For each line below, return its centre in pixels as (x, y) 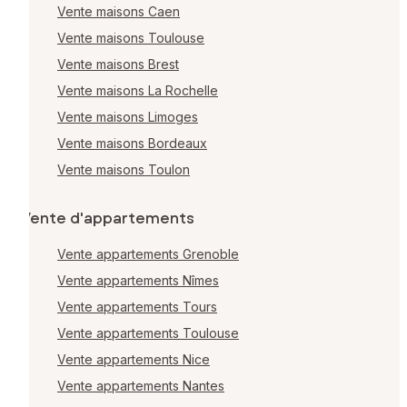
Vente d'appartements (108, 219)
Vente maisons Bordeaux (132, 144)
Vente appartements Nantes (141, 386)
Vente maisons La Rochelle (138, 91)
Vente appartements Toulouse (148, 333)
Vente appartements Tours (137, 307)
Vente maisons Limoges (128, 117)
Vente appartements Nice (134, 360)
